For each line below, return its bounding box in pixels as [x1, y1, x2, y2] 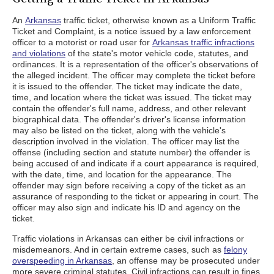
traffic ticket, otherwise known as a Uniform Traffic [61, 15, 256, 25]
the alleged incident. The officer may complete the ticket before [12, 70, 256, 80]
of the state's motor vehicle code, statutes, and [65, 48, 248, 58]
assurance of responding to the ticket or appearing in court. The [12, 191, 259, 201]
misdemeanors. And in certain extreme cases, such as [12, 245, 224, 254]
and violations [12, 48, 65, 58]
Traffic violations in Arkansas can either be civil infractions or [12, 234, 244, 243]
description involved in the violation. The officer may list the [12, 136, 240, 146]
